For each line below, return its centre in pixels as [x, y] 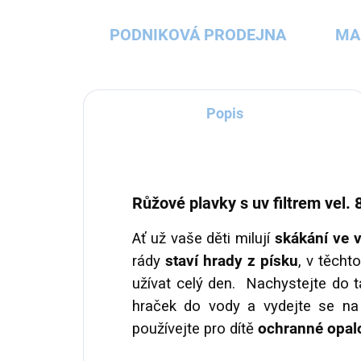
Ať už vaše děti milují [204, 239]
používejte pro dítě [195, 329]
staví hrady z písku [232, 261]
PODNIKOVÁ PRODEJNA [197, 35]
